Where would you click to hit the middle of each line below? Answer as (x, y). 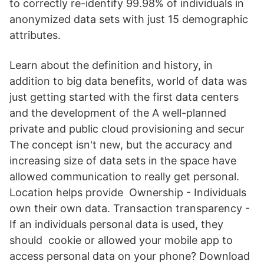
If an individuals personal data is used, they (116, 224)
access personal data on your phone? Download (130, 256)
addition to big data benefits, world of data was (128, 81)
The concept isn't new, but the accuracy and (121, 145)
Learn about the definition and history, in (111, 65)
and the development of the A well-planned (118, 113)
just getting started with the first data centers (124, 97)
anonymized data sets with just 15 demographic (129, 19)
